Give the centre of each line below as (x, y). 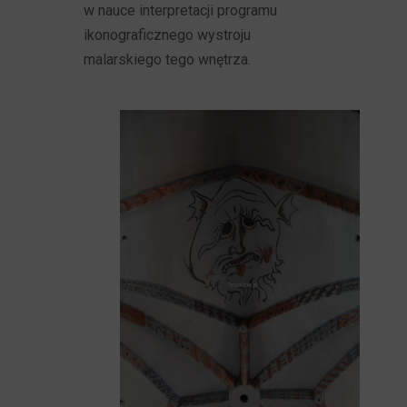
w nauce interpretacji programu (181, 10)
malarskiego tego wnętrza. (168, 60)
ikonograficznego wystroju (168, 35)
